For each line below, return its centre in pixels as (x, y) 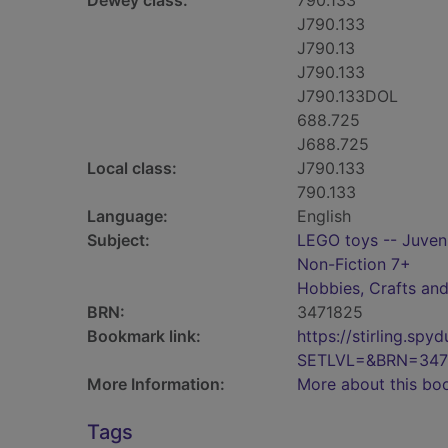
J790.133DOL (347, 96)
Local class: (132, 168)
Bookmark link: (144, 336)
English (324, 216)
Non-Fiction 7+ (354, 264)
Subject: (118, 240)
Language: (127, 216)
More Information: (156, 384)
